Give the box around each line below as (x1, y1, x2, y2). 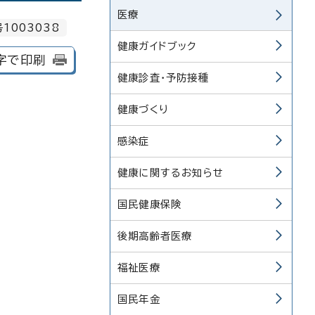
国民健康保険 (117, 199, 182, 210)
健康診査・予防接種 (117, 72, 209, 83)
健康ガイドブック (117, 41, 198, 51)
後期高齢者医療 (117, 231, 193, 241)
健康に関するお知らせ (117, 167, 224, 178)
